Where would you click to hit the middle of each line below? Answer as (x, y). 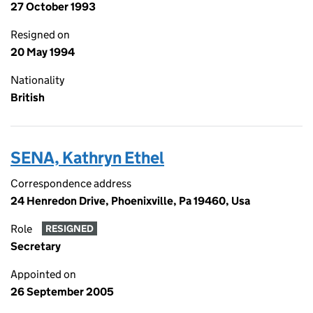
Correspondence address (71, 183)
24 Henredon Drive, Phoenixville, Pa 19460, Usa (130, 201)
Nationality (37, 80)
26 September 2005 (62, 292)
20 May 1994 (43, 52)
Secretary (36, 246)
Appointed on (43, 274)
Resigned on (40, 35)
